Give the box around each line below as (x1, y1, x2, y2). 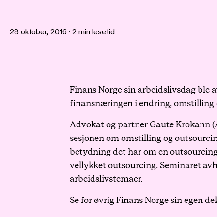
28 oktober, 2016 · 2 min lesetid (10, 27, 115, 37)
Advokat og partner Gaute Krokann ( (70, 120, 215, 129)
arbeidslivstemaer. (70, 174, 142, 184)
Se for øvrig (70, 196, 116, 205)
